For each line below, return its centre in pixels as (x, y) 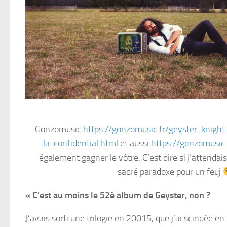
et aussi (135, 143)
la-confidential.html (81, 143)
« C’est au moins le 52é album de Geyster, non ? (118, 195)
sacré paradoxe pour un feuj (170, 172)
